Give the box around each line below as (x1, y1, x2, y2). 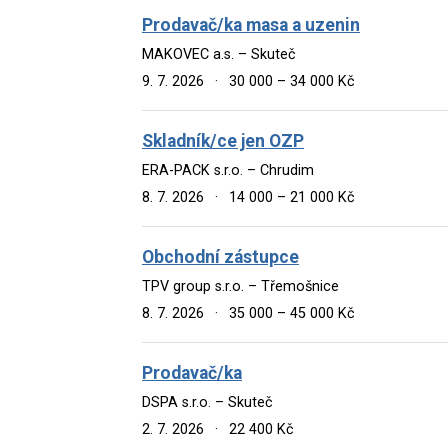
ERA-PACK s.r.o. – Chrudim (142, 161, 314, 179)
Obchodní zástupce (142, 246, 299, 267)
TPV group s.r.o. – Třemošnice (142, 277, 339, 295)
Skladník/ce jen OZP (142, 130, 304, 151)
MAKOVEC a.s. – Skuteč (142, 45, 296, 63)
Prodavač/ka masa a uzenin (142, 14, 360, 35)
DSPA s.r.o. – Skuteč (142, 393, 273, 411)
